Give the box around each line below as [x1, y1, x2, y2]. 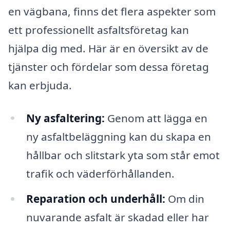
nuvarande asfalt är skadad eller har [26, 210, 209, 225]
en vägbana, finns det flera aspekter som [8, 4, 216, 18]
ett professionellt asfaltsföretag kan [8, 22, 189, 37]
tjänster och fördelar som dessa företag [8, 59, 209, 74]
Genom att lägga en [104, 110, 207, 125]
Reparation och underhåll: [26, 191, 165, 206]
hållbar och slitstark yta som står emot [26, 147, 220, 162]
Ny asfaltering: [26, 110, 105, 125]
